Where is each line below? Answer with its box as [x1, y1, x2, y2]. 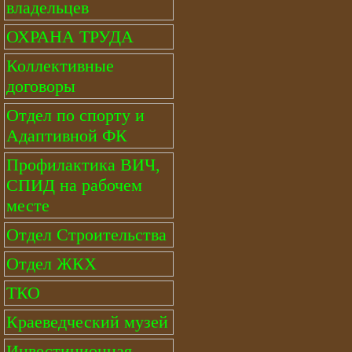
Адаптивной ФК [6, 126, 127, 145]
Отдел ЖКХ [6, 254, 97, 273]
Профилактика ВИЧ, [6, 155, 160, 174]
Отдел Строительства [6, 225, 167, 244]
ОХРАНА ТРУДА [6, 27, 134, 46]
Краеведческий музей [6, 312, 168, 332]
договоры [6, 76, 75, 96]
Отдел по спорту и [6, 105, 145, 125]
